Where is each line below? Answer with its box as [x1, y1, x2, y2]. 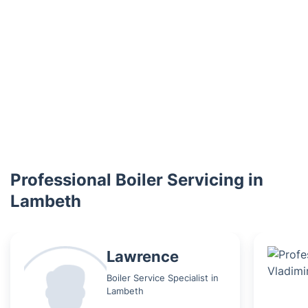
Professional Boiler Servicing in [10, 170, 263, 190]
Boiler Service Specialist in [107, 272, 219, 283]
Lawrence [107, 247, 179, 265]
